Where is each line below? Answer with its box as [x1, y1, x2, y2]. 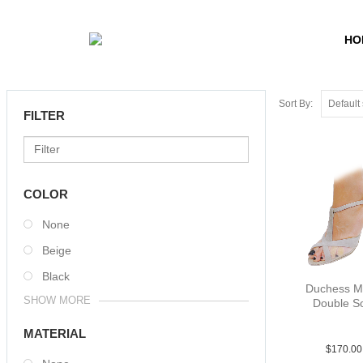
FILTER [23, 109, 65, 122]
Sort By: [279, 98, 313, 109]
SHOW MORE [23, 294, 91, 306]
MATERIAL [23, 327, 86, 340]
